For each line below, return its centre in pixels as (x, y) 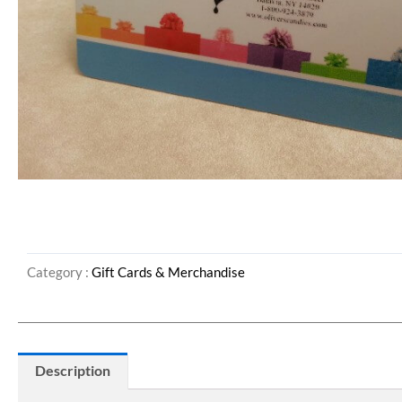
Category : (59, 272)
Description (73, 371)
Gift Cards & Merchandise (168, 272)
